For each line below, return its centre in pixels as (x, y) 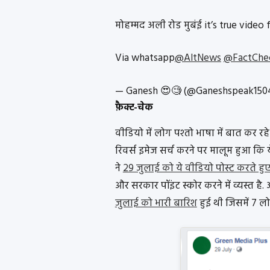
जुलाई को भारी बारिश (156, 203)
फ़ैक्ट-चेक (134, 108)
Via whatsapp (145, 58)
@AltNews (198, 58)
